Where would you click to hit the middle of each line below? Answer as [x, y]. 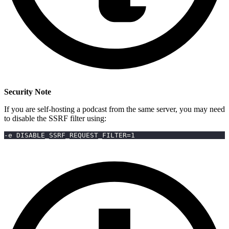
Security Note [28, 91]
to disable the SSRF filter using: [55, 118]
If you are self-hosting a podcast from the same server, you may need [114, 109]
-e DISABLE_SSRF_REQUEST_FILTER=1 [70, 135]
